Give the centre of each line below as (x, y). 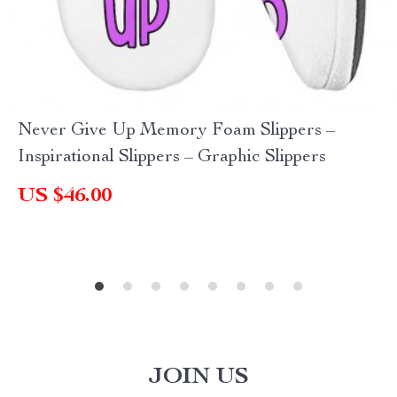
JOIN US (198, 378)
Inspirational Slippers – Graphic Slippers (172, 158)
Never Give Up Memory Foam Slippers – (176, 131)
